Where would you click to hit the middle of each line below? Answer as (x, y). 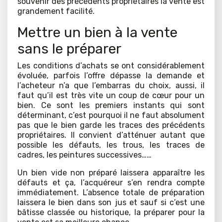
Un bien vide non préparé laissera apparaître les (111, 173)
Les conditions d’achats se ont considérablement (111, 66)
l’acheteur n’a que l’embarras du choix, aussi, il (111, 86)
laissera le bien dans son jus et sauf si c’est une (111, 203)
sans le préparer (69, 49)
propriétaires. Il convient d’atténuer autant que (111, 135)
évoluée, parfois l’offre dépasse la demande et (111, 76)
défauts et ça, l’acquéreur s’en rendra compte (111, 183)
